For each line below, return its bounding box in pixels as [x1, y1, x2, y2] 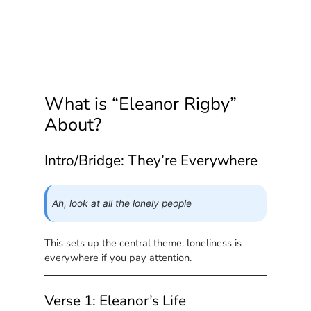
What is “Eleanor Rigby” [44, 92, 237, 117]
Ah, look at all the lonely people [52, 198, 192, 210]
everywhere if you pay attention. [44, 250, 192, 264]
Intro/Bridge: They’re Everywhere [44, 150, 258, 170]
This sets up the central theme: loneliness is [44, 235, 242, 250]
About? [44, 112, 102, 137]
